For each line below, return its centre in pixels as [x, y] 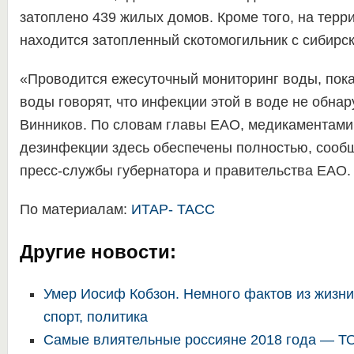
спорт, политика [95, 317]
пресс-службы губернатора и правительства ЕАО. [185, 171]
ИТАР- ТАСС [173, 209]
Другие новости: [98, 252]
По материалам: [75, 209]
